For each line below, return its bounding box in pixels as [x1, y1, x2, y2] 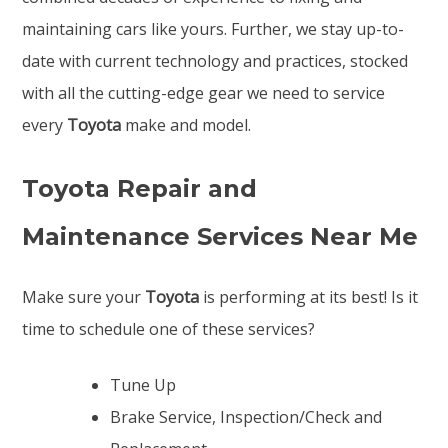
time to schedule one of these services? [22, 318, 316, 341]
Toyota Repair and [22, 174, 258, 204]
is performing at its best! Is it [203, 286, 419, 309]
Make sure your [22, 286, 146, 309]
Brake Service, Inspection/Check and [110, 406, 383, 429]
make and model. [125, 114, 252, 137]
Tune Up [110, 374, 177, 397]
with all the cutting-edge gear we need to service [22, 82, 386, 105]
